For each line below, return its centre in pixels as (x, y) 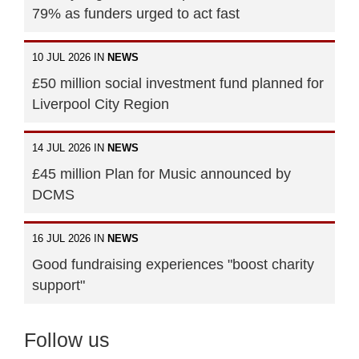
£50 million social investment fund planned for (178, 84)
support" (58, 286)
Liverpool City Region (101, 105)
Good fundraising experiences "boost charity (173, 265)
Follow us (67, 340)
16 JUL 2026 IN (70, 239)
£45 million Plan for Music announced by (161, 174)
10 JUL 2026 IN (70, 58)
